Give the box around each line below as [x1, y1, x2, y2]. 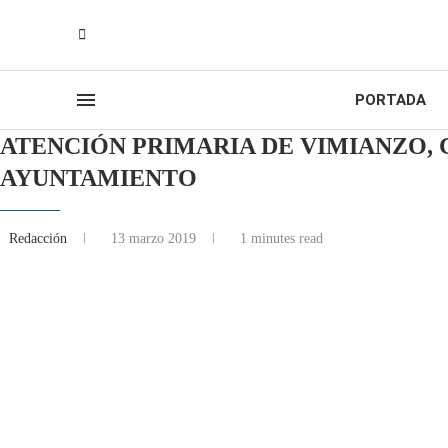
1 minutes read [236, 231, 323, 246]
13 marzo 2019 [111, 231, 196, 246]
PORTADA [354, 91, 426, 109]
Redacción [9, 231, 71, 246]
